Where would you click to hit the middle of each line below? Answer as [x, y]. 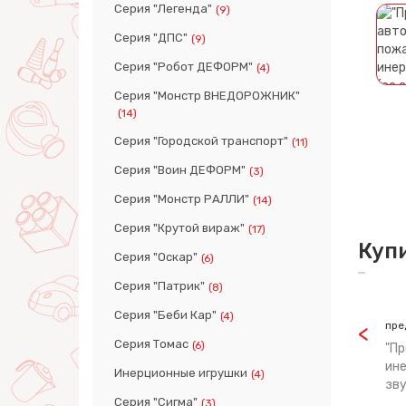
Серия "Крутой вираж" [179, 228]
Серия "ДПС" [151, 38]
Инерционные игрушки [181, 373]
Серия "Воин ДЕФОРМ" [180, 170]
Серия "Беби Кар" [165, 315]
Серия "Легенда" [163, 9]
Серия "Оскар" [156, 257]
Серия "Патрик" [159, 286]
